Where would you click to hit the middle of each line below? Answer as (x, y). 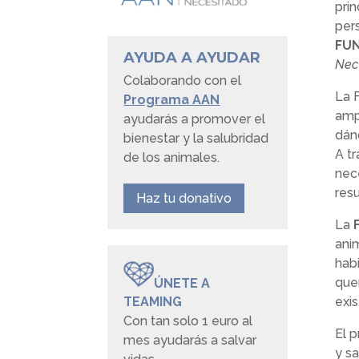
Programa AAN (172, 100)
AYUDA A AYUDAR (192, 58)
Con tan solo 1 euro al (188, 321)
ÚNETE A (182, 283)
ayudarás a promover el (195, 119)
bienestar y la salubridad (196, 139)
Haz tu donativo (184, 199)
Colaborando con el (183, 81)
